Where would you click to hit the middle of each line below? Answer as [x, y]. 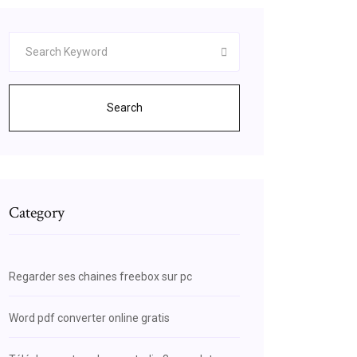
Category [37, 213]
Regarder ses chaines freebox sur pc [100, 277]
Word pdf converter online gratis [89, 318]
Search [124, 108]
